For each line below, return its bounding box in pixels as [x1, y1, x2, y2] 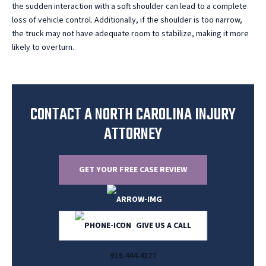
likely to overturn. [12, 42, 74, 54]
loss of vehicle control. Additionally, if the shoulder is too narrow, [12, 14, 242, 27]
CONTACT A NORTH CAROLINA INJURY [30, 102, 236, 128]
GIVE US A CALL [134, 220, 191, 232]
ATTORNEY [104, 122, 162, 148]
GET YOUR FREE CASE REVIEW [79, 164, 187, 176]
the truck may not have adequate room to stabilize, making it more [12, 28, 249, 40]
